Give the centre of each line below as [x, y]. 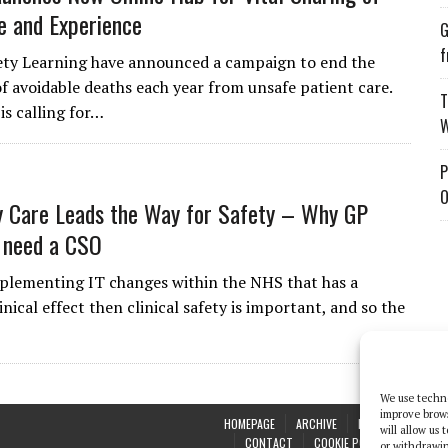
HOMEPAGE [249, 423]
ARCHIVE [316, 423]
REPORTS [381, 423]
